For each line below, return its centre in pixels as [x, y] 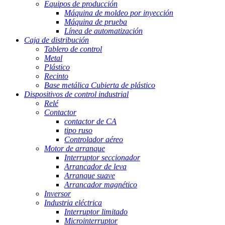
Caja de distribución [57, 40]
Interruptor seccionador [102, 158]
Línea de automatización [103, 31]
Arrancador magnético [101, 185]
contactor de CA [90, 122]
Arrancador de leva [95, 167]
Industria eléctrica [73, 203]
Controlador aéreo [94, 140]
